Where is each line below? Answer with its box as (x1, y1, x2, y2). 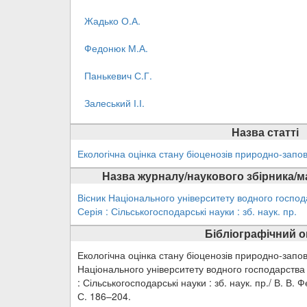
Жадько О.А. (84, 14, 140, 27)
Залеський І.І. (84, 96, 145, 110)
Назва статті (232, 124, 299, 140)
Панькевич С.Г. (84, 69, 152, 82)
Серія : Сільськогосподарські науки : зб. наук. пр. (77, 204, 297, 218)
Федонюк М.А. (84, 41, 148, 55)
